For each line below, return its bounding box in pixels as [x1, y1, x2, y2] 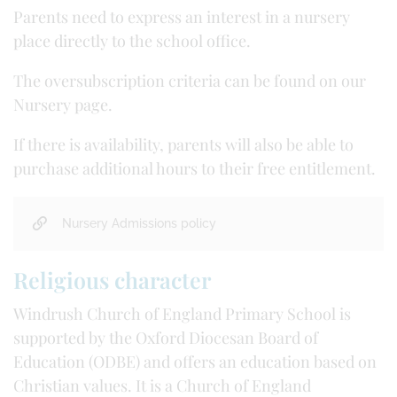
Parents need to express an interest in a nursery [13, 6, 350, 27]
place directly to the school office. [13, 30, 251, 51]
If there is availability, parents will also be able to [13, 134, 354, 155]
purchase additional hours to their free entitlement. [13, 158, 379, 179]
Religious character [13, 265, 211, 294]
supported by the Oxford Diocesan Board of [13, 327, 318, 348]
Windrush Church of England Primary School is [13, 303, 351, 324]
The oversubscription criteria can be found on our [13, 70, 366, 91]
